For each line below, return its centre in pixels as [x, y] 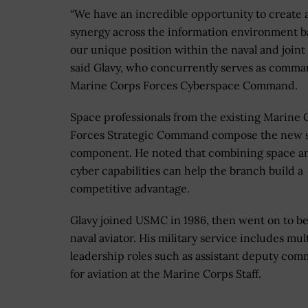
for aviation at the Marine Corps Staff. [166, 274]
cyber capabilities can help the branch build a [187, 171]
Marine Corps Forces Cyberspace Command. [184, 86]
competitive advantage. [130, 189]
